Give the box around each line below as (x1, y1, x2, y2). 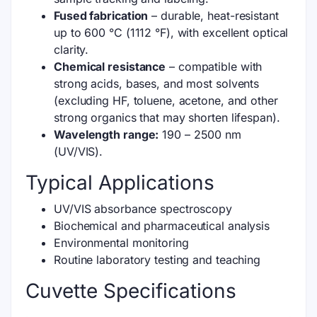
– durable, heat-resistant (148, 8, 279, 23)
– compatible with (166, 59, 263, 74)
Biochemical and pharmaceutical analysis (54, 218, 270, 233)
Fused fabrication (54, 8, 149, 23)
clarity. (54, 42, 89, 57)
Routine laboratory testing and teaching (54, 252, 261, 267)
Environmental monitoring (54, 235, 189, 250)
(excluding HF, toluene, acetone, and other (54, 93, 278, 108)
